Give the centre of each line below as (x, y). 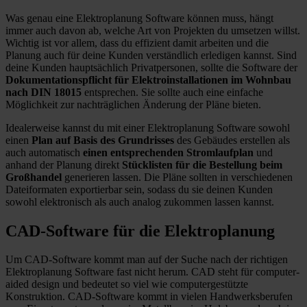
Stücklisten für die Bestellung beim (202, 164)
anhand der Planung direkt (64, 164)
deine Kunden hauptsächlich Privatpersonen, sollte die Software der (151, 67)
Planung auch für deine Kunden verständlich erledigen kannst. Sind (151, 55)
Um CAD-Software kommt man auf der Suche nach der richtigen (147, 260)
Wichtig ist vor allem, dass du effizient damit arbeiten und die (137, 42)
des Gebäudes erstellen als (232, 140)
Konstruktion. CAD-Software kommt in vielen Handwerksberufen (149, 297)
